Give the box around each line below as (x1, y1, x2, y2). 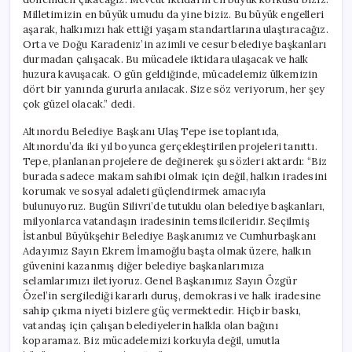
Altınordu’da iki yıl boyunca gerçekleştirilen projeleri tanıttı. (23, 139, 317, 153)
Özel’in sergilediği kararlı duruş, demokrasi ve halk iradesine (23, 288, 321, 302)
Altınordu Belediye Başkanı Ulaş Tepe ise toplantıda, (23, 124, 280, 138)
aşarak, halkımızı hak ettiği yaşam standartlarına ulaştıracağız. (23, 22, 328, 36)
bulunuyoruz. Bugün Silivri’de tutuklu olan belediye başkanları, (23, 199, 325, 213)
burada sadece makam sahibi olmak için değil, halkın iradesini (23, 169, 328, 183)
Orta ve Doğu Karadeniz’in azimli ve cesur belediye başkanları (23, 37, 327, 51)
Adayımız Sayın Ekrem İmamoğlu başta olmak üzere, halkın (23, 244, 311, 258)
